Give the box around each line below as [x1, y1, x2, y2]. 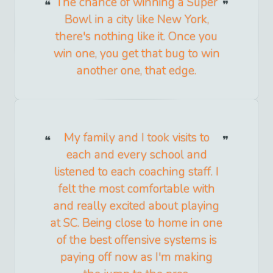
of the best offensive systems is [56, 232, 217, 248]
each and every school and [66, 146, 207, 163]
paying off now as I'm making [60, 249, 213, 265]
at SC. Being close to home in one [51, 214, 222, 231]
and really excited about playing [54, 197, 219, 214]
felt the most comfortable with [58, 180, 215, 197]
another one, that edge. [77, 62, 196, 79]
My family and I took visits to [63, 129, 210, 146]
